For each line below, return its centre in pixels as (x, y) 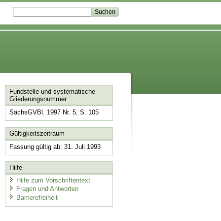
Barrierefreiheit (37, 197)
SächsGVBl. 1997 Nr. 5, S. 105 (54, 112)
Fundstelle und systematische (52, 92)
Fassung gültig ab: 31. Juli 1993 (55, 147)
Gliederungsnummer (38, 99)
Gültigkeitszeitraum (37, 133)
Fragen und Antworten (47, 189)
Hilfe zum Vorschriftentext (53, 180)
